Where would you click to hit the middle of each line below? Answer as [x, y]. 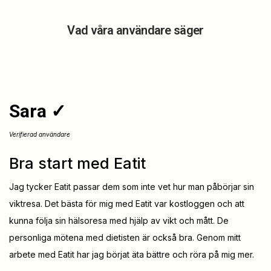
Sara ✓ [38, 111]
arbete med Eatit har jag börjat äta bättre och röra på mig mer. [132, 255]
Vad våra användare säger [135, 31]
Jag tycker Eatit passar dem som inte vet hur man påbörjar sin [132, 187]
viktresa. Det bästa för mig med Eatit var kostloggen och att [127, 204]
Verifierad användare [40, 135]
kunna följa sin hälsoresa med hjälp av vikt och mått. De [119, 221]
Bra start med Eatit [77, 164]
